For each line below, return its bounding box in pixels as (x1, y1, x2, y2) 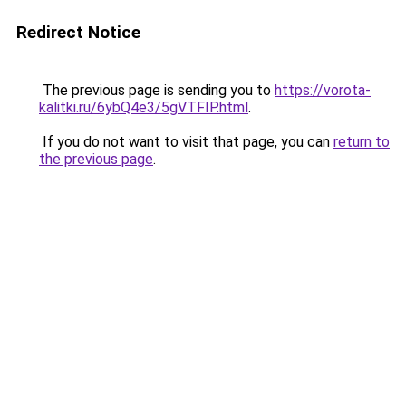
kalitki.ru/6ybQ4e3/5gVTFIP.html (39, 99, 248, 116)
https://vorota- (275, 82, 371, 99)
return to (333, 133, 390, 150)
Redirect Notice (16, 22, 140, 43)
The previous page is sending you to (39, 82, 275, 99)
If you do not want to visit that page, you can (39, 133, 333, 150)
